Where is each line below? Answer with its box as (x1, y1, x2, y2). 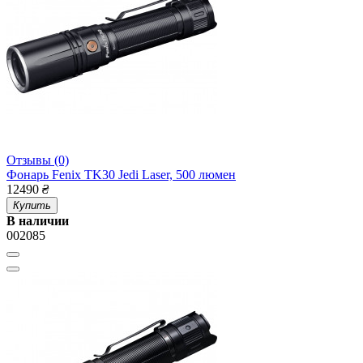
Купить (13, 199, 51, 212)
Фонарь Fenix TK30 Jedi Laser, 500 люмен (6, 168, 236, 182)
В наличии (6, 214, 69, 228)
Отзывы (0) (6, 153, 69, 168)
